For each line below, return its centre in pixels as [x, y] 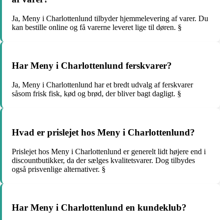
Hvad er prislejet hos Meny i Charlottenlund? [103, 132]
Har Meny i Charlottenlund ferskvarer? [92, 66]
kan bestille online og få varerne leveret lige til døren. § [97, 27]
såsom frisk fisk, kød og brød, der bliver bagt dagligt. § [96, 94]
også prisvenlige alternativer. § [59, 169]
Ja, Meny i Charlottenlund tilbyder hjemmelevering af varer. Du [110, 18]
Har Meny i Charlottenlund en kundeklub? [99, 208]
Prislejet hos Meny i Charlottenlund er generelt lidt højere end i [109, 151]
